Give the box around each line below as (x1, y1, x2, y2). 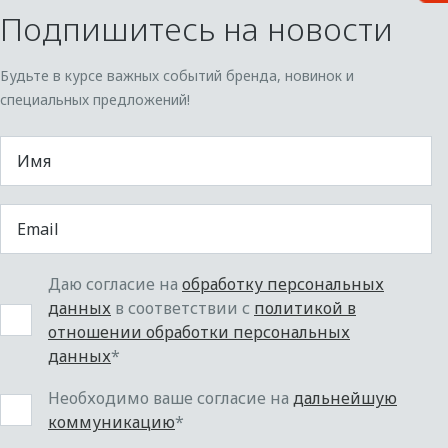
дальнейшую (293, 386, 397, 409)
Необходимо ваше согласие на (48, 386, 293, 409)
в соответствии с (111, 296, 254, 319)
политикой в (254, 296, 356, 319)
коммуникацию (48, 410, 175, 433)
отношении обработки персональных (48, 320, 350, 343)
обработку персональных (182, 272, 384, 295)
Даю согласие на (48, 272, 182, 295)
